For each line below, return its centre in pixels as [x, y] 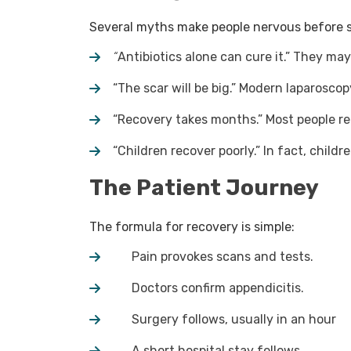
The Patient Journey [204, 188]
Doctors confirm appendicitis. [218, 288]
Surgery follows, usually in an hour [234, 320]
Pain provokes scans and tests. [223, 257]
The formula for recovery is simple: [192, 227]
